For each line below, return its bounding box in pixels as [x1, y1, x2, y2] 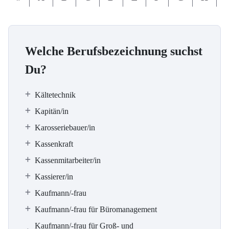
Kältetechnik [35, 90, 76, 99]
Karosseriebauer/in [35, 123, 95, 132]
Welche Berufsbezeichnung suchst [25, 44, 202, 58]
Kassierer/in [35, 172, 73, 181]
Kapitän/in [35, 107, 68, 116]
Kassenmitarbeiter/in [35, 156, 101, 165]
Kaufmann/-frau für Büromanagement [35, 205, 157, 214]
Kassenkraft [35, 140, 73, 148]
